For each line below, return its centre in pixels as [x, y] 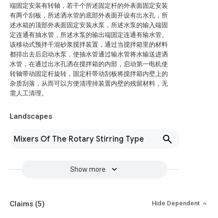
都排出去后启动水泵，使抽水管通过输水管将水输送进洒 [89, 54]
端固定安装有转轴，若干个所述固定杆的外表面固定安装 [89, 6]
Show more [88, 169]
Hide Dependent [176, 203]
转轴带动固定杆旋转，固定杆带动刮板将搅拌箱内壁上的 [89, 74]
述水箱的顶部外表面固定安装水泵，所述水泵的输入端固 [89, 25]
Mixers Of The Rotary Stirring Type [79, 139]
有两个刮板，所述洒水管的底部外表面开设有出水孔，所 [89, 15]
